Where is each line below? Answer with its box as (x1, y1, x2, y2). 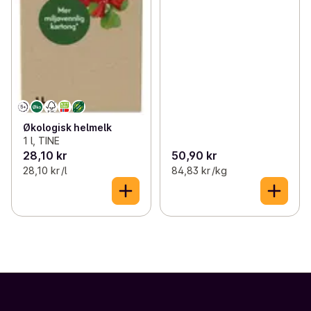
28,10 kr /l (23, 165, 67, 177)
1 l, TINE (23, 135, 60, 147)
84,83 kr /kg (171, 165, 227, 177)
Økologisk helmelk (23, 121, 112, 134)
